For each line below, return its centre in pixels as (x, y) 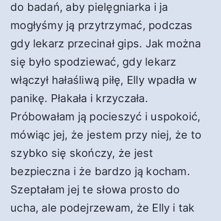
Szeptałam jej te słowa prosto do (95, 189)
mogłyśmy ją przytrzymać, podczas (102, 25)
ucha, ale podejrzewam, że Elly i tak (103, 208)
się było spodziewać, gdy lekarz (93, 62)
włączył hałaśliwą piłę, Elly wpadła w (104, 80)
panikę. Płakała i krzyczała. (79, 98)
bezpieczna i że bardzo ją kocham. (100, 171)
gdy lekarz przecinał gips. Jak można (106, 43)
